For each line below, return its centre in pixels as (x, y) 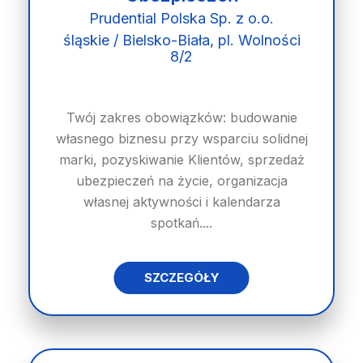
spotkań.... (181, 223)
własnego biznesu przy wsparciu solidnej (181, 139)
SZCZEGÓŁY (181, 278)
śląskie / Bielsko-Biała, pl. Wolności (181, 40)
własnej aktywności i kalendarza (181, 202)
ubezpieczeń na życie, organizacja (181, 181)
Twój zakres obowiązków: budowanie (181, 117)
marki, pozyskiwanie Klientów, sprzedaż (181, 160)
